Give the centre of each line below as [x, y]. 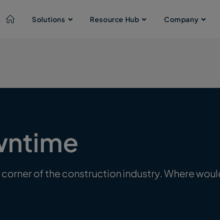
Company [181, 19]
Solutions [49, 19]
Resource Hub [115, 19]
